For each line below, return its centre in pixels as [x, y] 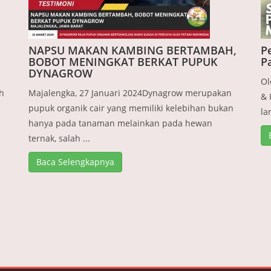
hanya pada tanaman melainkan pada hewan [121, 123]
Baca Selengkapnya [76, 162]
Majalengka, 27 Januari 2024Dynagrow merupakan [130, 93]
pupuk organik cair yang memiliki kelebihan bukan [131, 108]
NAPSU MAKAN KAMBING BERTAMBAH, [133, 51]
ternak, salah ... [60, 139]
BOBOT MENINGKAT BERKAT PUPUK [123, 62]
